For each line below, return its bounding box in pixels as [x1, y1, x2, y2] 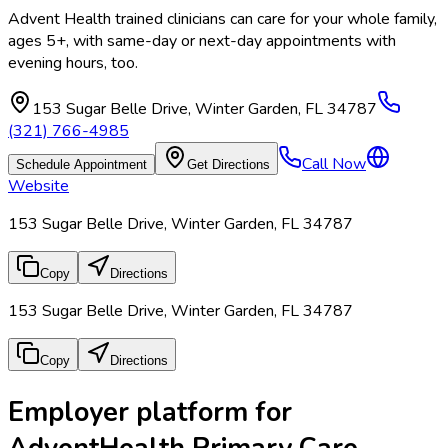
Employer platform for [8, 393, 292, 430]
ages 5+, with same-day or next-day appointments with [8, 30, 396, 53]
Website [8, 175, 69, 198]
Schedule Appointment [16, 157, 147, 173]
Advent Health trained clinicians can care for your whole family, [8, 8, 437, 31]
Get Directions [187, 157, 270, 173]
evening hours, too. [8, 52, 138, 75]
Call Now [302, 153, 366, 176]
